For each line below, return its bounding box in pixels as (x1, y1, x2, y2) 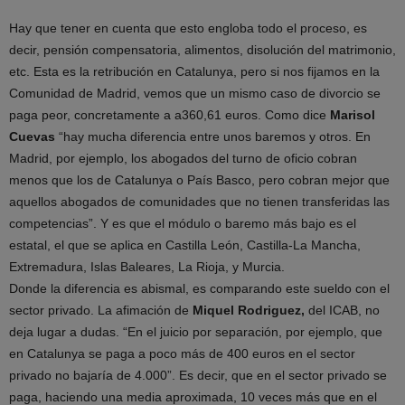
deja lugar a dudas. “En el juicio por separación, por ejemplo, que (9, 325, 382, 339)
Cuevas (9, 129, 55, 144)
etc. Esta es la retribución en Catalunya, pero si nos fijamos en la (9, 64, 380, 79)
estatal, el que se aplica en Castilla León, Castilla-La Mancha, (9, 238, 361, 252)
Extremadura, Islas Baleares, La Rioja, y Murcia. (9, 259, 285, 274)
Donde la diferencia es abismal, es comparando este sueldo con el (9, 281, 390, 296)
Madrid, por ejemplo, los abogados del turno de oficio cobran (9, 151, 357, 165)
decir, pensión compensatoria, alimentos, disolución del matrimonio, (9, 42, 396, 57)
